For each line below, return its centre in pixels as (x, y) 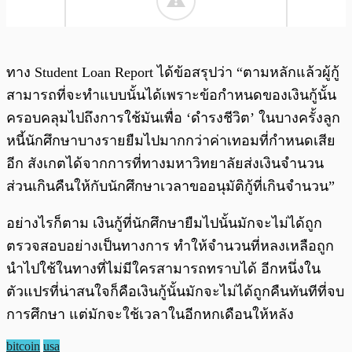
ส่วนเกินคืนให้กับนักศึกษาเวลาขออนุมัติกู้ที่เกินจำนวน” (170, 186)
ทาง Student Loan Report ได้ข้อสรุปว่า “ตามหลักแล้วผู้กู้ (173, 72)
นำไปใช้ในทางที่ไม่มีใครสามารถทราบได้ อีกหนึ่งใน (163, 268)
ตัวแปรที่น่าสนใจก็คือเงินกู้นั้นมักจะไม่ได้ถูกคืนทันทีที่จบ (175, 291)
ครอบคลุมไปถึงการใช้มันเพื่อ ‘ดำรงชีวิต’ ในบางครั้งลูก (173, 117)
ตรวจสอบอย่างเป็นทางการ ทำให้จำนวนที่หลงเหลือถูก (170, 246)
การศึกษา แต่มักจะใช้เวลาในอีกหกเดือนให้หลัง (150, 314)
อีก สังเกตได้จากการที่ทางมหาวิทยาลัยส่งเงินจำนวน (165, 163)
